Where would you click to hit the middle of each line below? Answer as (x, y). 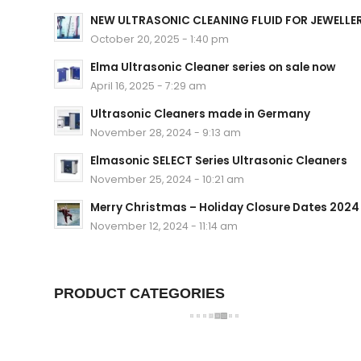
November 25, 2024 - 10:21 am (167, 179)
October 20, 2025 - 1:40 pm (160, 39)
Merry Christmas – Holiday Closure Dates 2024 (225, 207)
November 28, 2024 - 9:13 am (166, 132)
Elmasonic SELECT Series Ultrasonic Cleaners (219, 160)
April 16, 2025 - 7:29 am (148, 85)
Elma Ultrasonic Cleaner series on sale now (213, 67)
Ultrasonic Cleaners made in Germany (200, 114)
